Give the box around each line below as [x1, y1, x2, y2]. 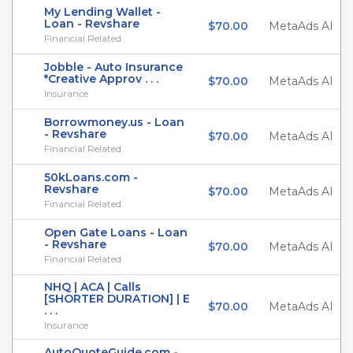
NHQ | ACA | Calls [44, 280, 141, 294]
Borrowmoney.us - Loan [44, 115, 184, 129]
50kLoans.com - [44, 170, 138, 184]
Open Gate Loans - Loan [44, 225, 188, 240]
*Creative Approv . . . [44, 72, 158, 86]
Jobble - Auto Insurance [44, 60, 183, 74]
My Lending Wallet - [44, 5, 161, 19]
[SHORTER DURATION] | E [44, 292, 190, 306]
